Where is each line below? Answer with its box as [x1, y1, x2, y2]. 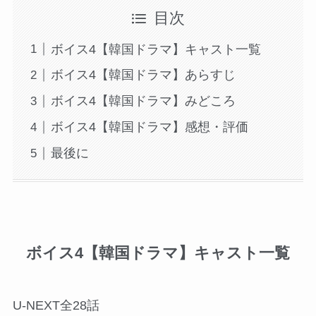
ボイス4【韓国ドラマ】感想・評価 [50, 120, 248, 135]
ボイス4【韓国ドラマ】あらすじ [50, 68, 236, 83]
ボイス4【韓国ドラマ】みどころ [50, 94, 236, 109]
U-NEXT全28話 [12, 298, 99, 312]
